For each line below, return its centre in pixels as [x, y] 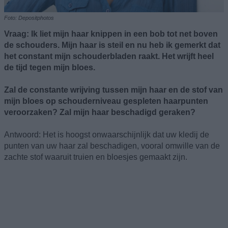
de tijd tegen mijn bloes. [50, 67]
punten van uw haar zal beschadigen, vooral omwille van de [112, 146]
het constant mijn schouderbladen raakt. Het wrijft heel [109, 56]
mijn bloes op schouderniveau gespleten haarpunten [106, 101]
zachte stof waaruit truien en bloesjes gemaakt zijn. [96, 157]
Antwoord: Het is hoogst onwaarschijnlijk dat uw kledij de [107, 134]
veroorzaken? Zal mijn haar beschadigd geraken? [100, 112]
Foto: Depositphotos [29, 18]
